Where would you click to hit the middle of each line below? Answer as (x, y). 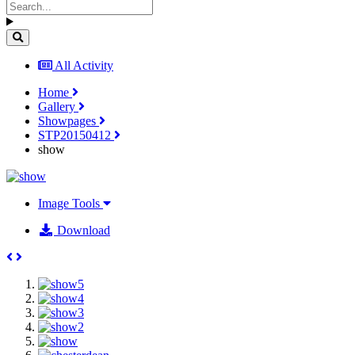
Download (82, 230)
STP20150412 (76, 135)
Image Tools (71, 203)
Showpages (69, 120)
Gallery (58, 106)
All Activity (84, 65)
